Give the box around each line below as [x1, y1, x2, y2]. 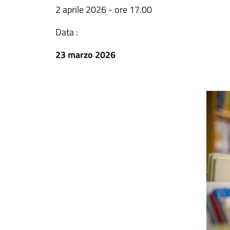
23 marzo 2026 [55, 48, 116, 62]
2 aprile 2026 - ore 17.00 [55, 3, 152, 16]
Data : [55, 25, 78, 39]
